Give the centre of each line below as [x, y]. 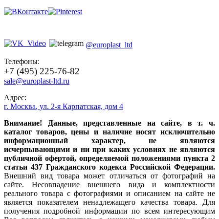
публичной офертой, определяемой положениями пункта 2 [109, 158]
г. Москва [20, 106]
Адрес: [15, 97]
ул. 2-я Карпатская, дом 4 [81, 106]
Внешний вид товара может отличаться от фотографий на [109, 175]
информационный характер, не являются [109, 140]
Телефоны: [22, 61]
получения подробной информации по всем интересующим [109, 211]
